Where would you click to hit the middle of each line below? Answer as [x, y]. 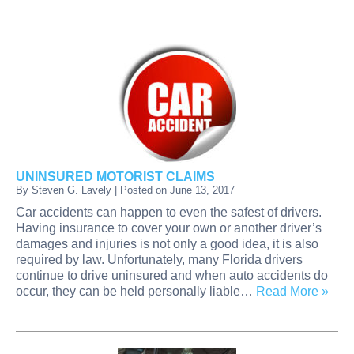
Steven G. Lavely [72, 190]
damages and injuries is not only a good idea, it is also [167, 243]
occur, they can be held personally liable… [136, 291]
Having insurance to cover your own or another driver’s [169, 228]
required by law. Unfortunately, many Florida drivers [159, 259]
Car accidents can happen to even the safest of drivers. [169, 212]
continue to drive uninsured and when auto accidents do [172, 275]
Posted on [145, 190]
